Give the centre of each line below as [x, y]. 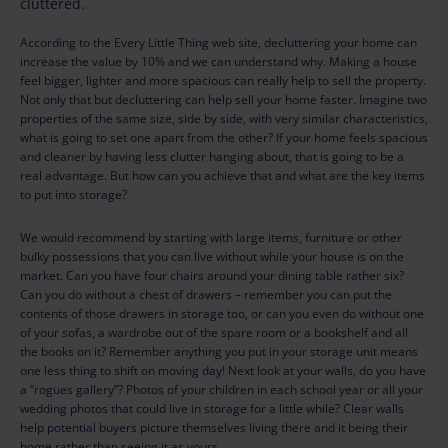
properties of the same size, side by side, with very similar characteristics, [224, 118]
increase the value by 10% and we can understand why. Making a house [218, 61]
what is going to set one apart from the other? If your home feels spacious [224, 137]
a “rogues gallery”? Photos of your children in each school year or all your [221, 389]
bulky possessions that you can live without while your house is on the [212, 256]
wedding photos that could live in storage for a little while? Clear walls [212, 408]
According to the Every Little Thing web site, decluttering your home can [218, 42]
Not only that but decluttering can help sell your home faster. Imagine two [223, 99]
